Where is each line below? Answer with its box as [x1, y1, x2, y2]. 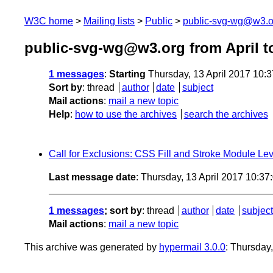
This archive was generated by [24, 242, 159, 253]
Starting [109, 69, 146, 80]
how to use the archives [75, 109, 177, 120]
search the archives [183, 109, 268, 120]
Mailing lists [83, 16, 135, 26]
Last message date [49, 172, 136, 183]
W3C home [24, 16, 73, 26]
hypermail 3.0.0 [159, 242, 225, 253]
